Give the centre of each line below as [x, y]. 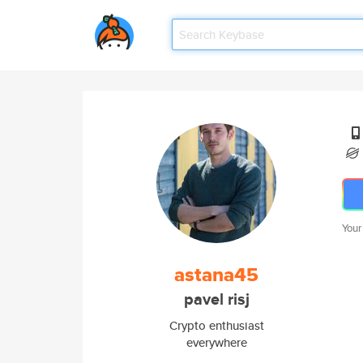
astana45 [216, 275]
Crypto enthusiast [216, 325]
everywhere [216, 342]
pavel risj [216, 299]
